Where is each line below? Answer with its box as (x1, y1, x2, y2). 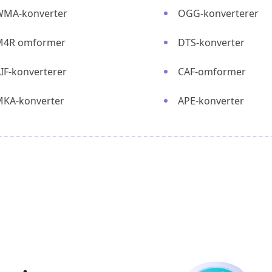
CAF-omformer (178, 65, 246, 78)
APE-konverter (178, 94, 244, 107)
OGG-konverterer (178, 7, 259, 20)
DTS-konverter (178, 36, 245, 49)
